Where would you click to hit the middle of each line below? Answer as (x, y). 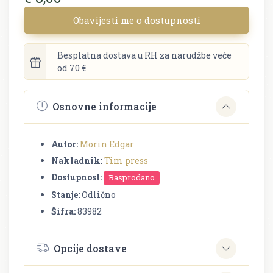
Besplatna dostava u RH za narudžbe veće (144, 55)
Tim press (126, 160)
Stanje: (66, 194)
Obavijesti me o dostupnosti (136, 20)
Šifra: (63, 211)
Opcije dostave (90, 249)
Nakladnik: (77, 160)
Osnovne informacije (105, 107)
